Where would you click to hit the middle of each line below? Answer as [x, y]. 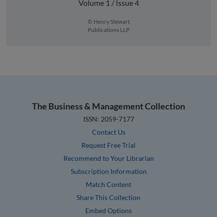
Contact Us [108, 132]
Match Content [108, 184]
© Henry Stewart [108, 21]
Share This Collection [108, 197]
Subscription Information [108, 171]
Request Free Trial [108, 145]
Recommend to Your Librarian [108, 158]
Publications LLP [108, 30]
